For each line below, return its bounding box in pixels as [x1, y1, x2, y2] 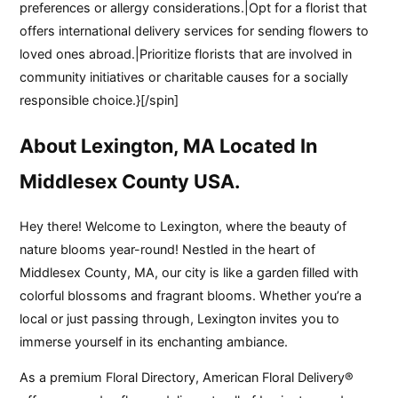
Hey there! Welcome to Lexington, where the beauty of [20, 218, 347, 234]
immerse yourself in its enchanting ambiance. [20, 333, 289, 349]
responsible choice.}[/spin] [20, 92, 179, 107]
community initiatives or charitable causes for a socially [20, 68, 349, 84]
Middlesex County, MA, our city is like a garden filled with [20, 264, 360, 280]
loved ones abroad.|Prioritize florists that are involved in [20, 45, 353, 61]
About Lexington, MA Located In [20, 133, 318, 157]
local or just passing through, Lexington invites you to [20, 310, 340, 326]
